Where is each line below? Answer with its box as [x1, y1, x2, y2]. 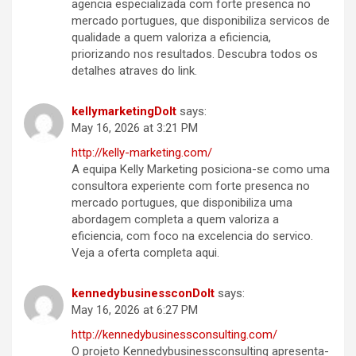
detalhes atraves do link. [72, 64, 197, 79]
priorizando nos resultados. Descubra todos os [72, 47, 318, 62]
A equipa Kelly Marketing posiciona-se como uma [72, 162, 330, 177]
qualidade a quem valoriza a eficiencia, [72, 30, 271, 45]
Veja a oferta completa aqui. [72, 246, 219, 261]
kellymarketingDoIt [72, 104, 176, 119]
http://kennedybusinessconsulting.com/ [72, 327, 277, 342]
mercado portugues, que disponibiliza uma [72, 195, 292, 211]
